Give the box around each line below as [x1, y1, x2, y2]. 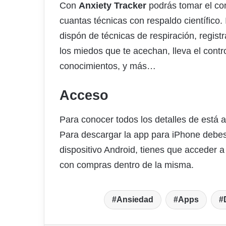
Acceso [60, 88, 108, 103]
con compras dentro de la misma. [60, 159, 194, 170]
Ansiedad [117, 195, 153, 204]
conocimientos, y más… [60, 61, 156, 72]
